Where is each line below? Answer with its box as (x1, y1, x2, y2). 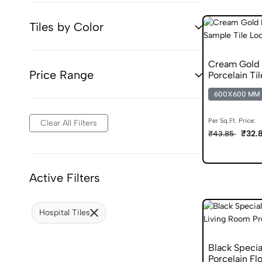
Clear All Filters (40, 118, 97, 128)
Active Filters (29, 170, 100, 185)
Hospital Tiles (39, 207, 90, 218)
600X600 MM (214, 89, 260, 98)
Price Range (29, 67, 94, 82)
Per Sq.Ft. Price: (208, 116, 256, 125)
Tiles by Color (29, 19, 104, 34)
